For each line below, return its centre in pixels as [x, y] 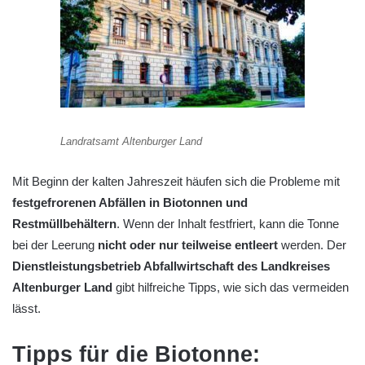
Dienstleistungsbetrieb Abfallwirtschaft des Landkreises [171, 266]
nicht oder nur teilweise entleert [188, 245]
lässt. [26, 309]
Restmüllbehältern [64, 224]
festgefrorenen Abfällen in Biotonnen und [130, 203]
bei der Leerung [55, 245]
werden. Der [312, 245]
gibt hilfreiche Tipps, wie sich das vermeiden [231, 288]
